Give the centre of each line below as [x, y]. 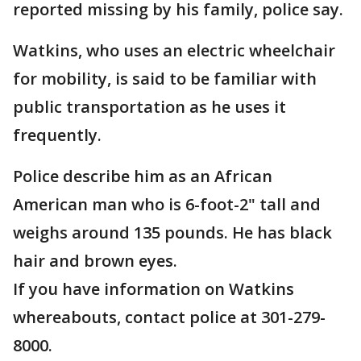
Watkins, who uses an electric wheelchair [174, 51]
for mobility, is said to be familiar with [165, 79]
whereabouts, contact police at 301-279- [169, 317]
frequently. [57, 135]
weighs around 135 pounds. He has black [172, 233]
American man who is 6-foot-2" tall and [167, 205]
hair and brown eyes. [95, 261]
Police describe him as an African [143, 176]
